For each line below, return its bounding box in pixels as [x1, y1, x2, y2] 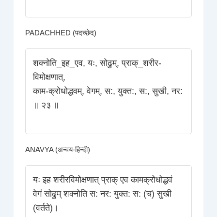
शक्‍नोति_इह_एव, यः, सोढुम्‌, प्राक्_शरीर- [33, 58, 162, 68]
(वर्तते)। [33, 203, 59, 213]
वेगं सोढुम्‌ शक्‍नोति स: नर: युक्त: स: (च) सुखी [33, 189, 172, 199]
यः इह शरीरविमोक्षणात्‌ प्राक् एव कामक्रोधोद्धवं [33, 175, 173, 185]
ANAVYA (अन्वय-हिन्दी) [25, 146, 91, 154]
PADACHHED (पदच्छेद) [25, 29, 97, 37]
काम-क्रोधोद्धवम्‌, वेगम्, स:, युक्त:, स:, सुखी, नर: [33, 86, 183, 96]
